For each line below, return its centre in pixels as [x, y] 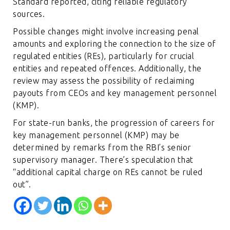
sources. [29, 14]
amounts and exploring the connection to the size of [114, 43]
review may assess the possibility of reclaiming [104, 80]
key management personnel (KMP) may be [96, 135]
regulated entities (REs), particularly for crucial [104, 56]
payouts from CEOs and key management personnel [115, 93]
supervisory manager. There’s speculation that [103, 159]
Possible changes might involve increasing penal [106, 31]
